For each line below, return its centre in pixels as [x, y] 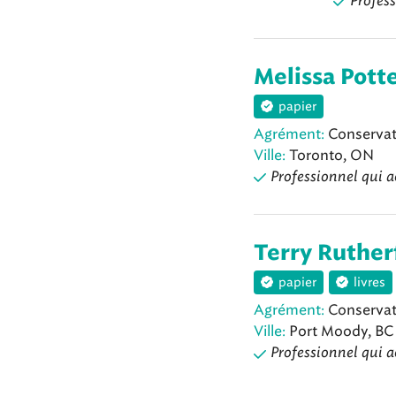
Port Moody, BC [339, 331]
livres [369, 283]
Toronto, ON [330, 155]
